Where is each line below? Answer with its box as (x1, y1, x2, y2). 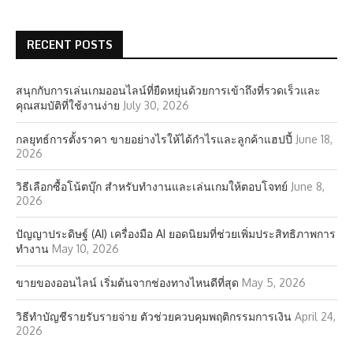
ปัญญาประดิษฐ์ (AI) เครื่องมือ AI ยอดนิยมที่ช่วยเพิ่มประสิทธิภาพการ (16, 227, 336, 240)
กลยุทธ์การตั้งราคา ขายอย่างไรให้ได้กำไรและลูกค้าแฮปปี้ (16, 132, 292, 146)
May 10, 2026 (52, 242, 119, 255)
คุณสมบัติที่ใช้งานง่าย (16, 98, 120, 112)
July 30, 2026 (123, 98, 189, 112)
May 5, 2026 (242, 276, 306, 289)
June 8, (291, 180, 325, 193)
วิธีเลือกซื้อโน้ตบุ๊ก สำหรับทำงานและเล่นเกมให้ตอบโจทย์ (16, 180, 288, 193)
